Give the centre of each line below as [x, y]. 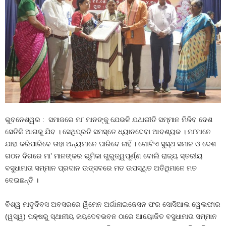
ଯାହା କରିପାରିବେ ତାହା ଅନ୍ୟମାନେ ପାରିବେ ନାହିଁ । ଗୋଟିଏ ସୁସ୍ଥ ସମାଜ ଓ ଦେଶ [110, 144]
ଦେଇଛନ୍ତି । [22, 180]
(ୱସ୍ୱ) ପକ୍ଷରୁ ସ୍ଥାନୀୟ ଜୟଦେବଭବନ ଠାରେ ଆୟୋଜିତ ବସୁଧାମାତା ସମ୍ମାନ [111, 216]
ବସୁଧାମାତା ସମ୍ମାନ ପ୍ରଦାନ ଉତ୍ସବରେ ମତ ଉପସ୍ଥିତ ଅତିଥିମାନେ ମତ [101, 168]
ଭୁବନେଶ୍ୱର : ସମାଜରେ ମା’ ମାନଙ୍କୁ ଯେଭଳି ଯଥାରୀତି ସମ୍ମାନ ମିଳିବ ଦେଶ [109, 119]
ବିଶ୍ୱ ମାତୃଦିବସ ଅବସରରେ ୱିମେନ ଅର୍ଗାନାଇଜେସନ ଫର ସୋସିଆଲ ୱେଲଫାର [113, 204]
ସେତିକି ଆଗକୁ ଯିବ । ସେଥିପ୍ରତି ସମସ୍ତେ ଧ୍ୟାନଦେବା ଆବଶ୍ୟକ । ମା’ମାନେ [108, 131]
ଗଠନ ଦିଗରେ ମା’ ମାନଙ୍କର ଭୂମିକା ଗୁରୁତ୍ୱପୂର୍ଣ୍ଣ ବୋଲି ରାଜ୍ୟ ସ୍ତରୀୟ [104, 156]
